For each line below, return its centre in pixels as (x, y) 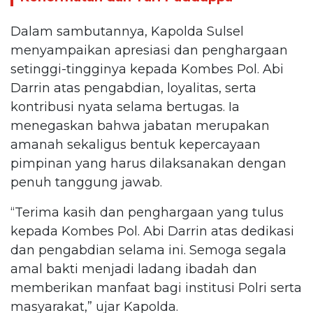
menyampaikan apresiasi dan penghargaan (149, 50)
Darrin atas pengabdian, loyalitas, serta (133, 88)
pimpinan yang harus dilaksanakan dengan (148, 163)
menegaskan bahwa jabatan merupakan (140, 125)
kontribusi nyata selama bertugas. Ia (125, 107)
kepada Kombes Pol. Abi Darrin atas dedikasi (152, 231)
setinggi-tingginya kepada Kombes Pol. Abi (147, 69)
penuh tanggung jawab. (86, 182)
